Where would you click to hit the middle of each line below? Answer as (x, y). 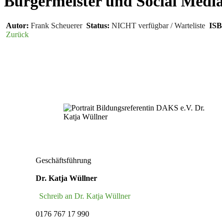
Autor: (16, 25)
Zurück (16, 34)
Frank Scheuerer (56, 25)
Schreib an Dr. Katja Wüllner (85, 196)
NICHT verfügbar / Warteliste (158, 25)
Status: (97, 25)
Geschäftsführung (63, 160)
